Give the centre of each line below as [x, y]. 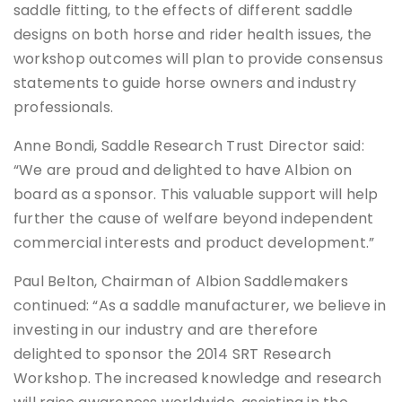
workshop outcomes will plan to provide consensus [198, 59]
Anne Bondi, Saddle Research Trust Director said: [189, 146]
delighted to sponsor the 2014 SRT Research [173, 354]
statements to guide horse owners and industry [185, 83]
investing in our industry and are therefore [166, 330]
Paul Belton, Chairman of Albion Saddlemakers [181, 282]
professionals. [64, 108]
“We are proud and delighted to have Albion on [183, 170]
